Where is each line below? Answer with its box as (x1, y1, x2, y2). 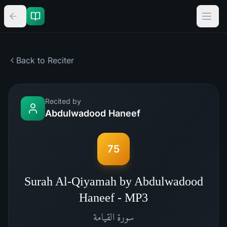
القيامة (93, 211, 115, 222)
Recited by (45, 97, 81, 105)
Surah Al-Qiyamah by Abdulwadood (24, 175, 203, 188)
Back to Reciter (16, 55, 74, 65)
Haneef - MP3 (79, 191, 148, 204)
